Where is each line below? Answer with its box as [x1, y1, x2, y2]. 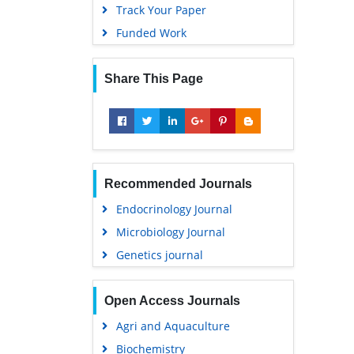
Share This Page [104, 71, 203, 85]
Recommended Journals [104, 176, 252, 190]
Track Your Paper [115, 2, 206, 17]
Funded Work [115, 24, 186, 40]
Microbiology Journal [115, 224, 225, 239]
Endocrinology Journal [115, 201, 232, 217]
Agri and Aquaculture [115, 318, 230, 333]
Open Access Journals [104, 293, 240, 307]
